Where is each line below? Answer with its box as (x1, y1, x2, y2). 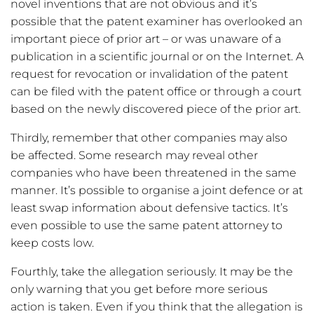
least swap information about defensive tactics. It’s (11, 201, 288, 215)
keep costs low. (11, 236, 94, 250)
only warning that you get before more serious (11, 282, 268, 296)
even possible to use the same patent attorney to (11, 219, 282, 233)
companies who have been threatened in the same (11, 166, 296, 180)
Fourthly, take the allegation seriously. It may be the (11, 265, 293, 279)
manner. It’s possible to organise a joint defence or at (11, 184, 303, 198)
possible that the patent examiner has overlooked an (11, 15, 303, 29)
